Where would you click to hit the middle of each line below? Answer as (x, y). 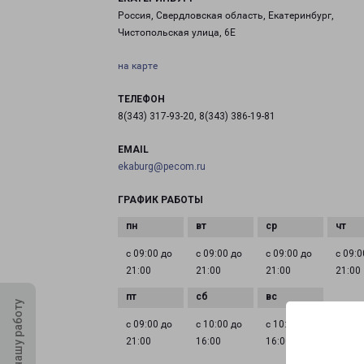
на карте (138, 66)
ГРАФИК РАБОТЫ (160, 200)
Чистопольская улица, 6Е (177, 32)
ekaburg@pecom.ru (162, 167)
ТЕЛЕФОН (141, 99)
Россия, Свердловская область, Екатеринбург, (226, 15)
